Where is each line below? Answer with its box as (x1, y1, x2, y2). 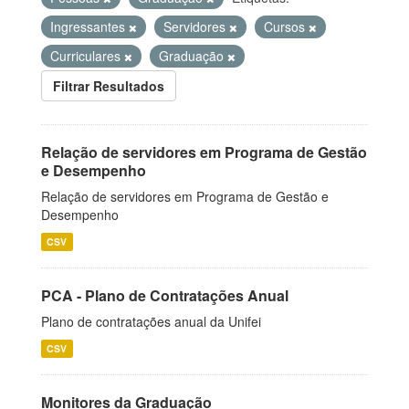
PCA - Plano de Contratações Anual (41, 285, 288, 306)
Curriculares (50, 47, 124, 65)
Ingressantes (50, 17, 129, 36)
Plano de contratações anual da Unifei (41, 312, 261, 330)
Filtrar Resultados (53, 77, 164, 95)
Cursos (264, 17, 309, 36)
